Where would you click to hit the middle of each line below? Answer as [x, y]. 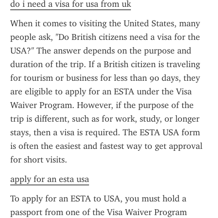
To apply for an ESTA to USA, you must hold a [98, 199]
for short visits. [39, 160]
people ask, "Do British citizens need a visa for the [105, 37]
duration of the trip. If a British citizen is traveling [105, 64]
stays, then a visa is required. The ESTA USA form [105, 132]
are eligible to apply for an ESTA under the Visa [101, 91]
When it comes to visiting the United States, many [105, 23]
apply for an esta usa [50, 179]
